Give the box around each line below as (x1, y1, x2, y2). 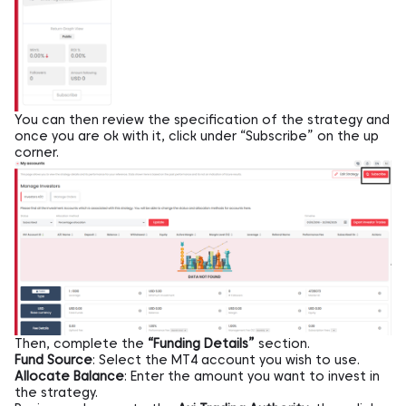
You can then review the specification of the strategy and (14, 111, 390, 127)
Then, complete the (14, 335, 148, 351)
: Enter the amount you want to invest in (124, 368, 380, 383)
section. (255, 335, 310, 351)
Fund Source (14, 352, 92, 367)
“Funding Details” (148, 335, 255, 351)
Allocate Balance (14, 368, 124, 383)
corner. (14, 144, 59, 159)
